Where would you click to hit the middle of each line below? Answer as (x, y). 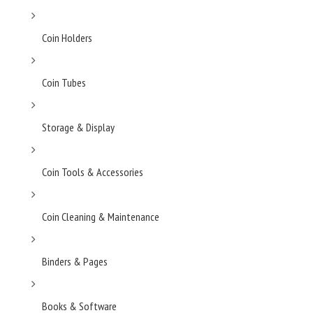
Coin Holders (67, 38)
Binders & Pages (75, 261)
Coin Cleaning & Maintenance (101, 217)
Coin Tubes (64, 82)
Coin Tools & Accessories (93, 172)
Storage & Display (78, 127)
